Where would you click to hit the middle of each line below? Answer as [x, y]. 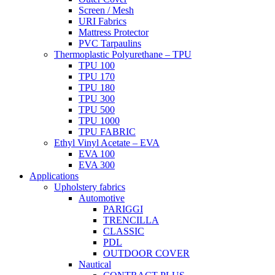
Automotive [102, 198]
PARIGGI [123, 209]
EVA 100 [97, 154]
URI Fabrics [103, 21]
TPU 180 [97, 87]
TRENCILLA [131, 220]
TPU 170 [97, 76]
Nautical [95, 264]
